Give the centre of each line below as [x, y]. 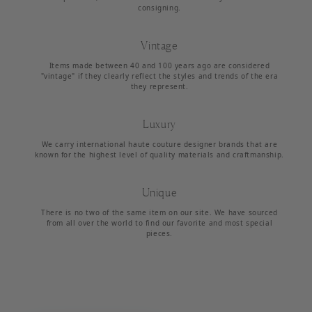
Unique [159, 192]
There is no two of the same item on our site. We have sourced [159, 212]
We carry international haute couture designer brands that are [159, 144]
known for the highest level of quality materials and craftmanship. [159, 154]
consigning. [159, 7]
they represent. [159, 86]
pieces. [159, 233]
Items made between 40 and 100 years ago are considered [159, 65]
